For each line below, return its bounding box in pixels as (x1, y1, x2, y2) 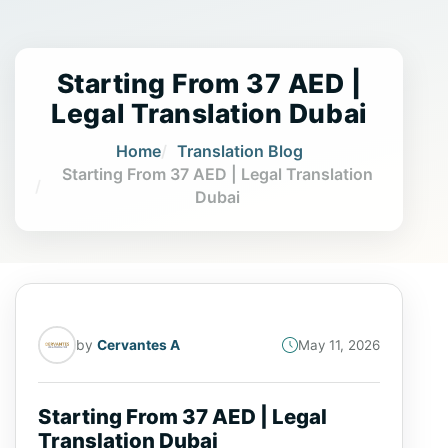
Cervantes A (97, 336, 180, 353)
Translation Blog (176, 141, 303, 161)
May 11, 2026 (298, 337, 380, 353)
